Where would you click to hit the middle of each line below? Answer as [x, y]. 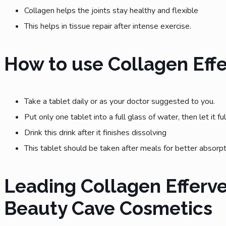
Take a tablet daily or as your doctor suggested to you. [120, 101]
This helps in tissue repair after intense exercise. [108, 26]
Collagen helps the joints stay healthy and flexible [111, 10]
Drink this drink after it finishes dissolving [95, 132]
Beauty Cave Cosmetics [110, 208]
